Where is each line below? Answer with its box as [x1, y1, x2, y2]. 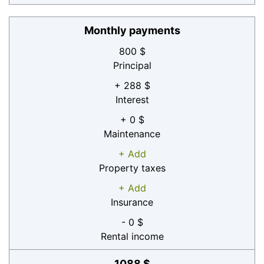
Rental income [100, 230, 164, 242]
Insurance [111, 196, 153, 208]
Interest [115, 93, 149, 105]
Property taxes [98, 161, 166, 174]
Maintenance [104, 127, 160, 140]
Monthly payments [84, 24, 180, 37]
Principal [113, 59, 151, 71]
